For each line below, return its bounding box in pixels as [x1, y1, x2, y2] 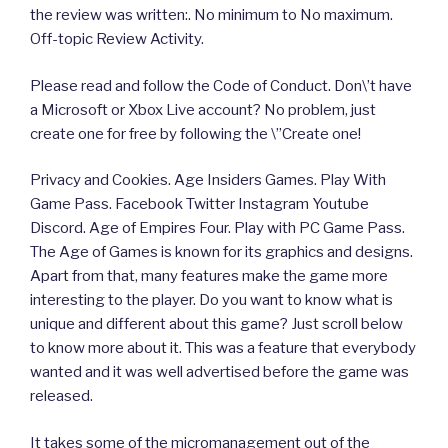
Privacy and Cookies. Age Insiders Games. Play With [30, 171, 386, 190]
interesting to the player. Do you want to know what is [30, 291, 393, 310]
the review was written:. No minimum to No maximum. [30, 6, 393, 25]
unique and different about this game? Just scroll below [30, 315, 403, 334]
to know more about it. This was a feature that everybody [30, 339, 416, 358]
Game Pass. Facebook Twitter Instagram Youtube [30, 195, 369, 214]
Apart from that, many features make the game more [30, 267, 388, 286]
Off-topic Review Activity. [30, 30, 204, 49]
